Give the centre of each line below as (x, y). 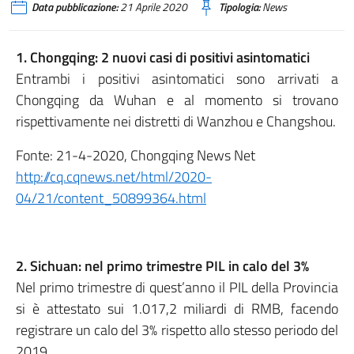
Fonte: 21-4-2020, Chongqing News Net (136, 155)
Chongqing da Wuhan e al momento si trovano (177, 100)
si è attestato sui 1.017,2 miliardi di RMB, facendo (177, 309)
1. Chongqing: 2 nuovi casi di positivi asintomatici (163, 57)
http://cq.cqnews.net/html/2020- (114, 177)
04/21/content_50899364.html (111, 198)
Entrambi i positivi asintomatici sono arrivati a (177, 79)
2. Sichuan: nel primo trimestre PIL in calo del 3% (162, 266)
